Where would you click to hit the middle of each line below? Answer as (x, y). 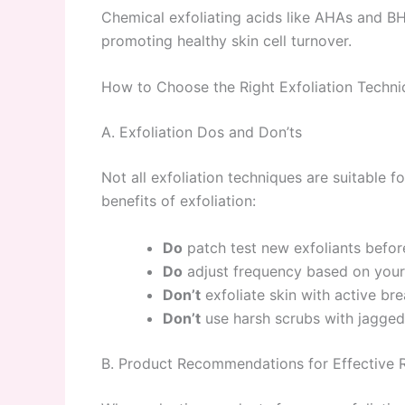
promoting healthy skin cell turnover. (226, 40)
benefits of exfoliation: (179, 201)
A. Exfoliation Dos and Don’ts (202, 132)
